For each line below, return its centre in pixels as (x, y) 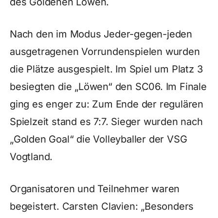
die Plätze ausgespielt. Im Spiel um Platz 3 (106, 69)
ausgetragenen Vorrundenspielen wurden (105, 52)
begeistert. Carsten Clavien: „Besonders (102, 206)
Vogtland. (31, 157)
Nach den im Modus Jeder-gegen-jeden (101, 34)
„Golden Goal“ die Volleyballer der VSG (99, 139)
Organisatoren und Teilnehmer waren (95, 189)
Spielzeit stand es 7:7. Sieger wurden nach (106, 122)
